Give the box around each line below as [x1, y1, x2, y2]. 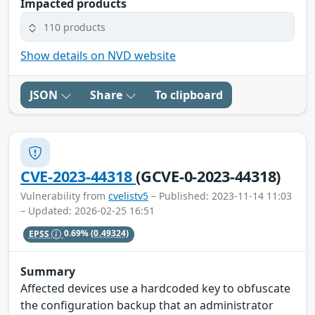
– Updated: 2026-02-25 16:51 [20, 204, 155, 218]
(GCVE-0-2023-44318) [136, 166, 281, 187]
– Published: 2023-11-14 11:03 [148, 189, 292, 203]
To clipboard [155, 87, 223, 103]
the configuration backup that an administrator [20, 297, 274, 313]
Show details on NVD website [20, 48, 176, 64]
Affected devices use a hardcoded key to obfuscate [20, 280, 290, 296]
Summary [20, 263, 75, 279]
